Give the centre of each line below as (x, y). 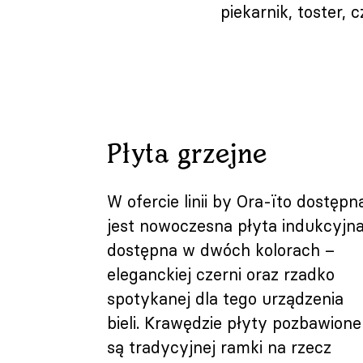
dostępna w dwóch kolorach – (221, 250)
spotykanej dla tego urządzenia (226, 299)
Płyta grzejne (187, 155)
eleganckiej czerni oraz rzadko (221, 274)
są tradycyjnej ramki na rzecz (220, 347)
